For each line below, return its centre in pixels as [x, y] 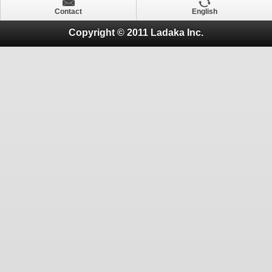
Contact [68, 12]
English [204, 12]
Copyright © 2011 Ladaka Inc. [136, 32]
